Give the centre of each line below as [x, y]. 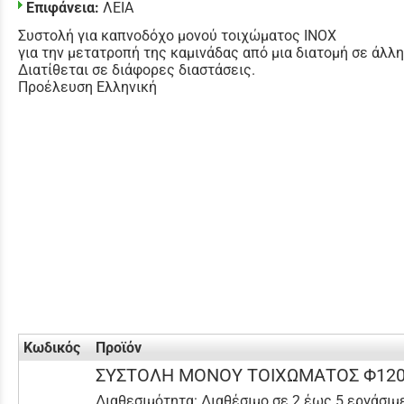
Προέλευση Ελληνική [87, 87]
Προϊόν [119, 347]
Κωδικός [52, 347]
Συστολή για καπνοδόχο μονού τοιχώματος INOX [177, 36]
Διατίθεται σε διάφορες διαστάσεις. [137, 70]
